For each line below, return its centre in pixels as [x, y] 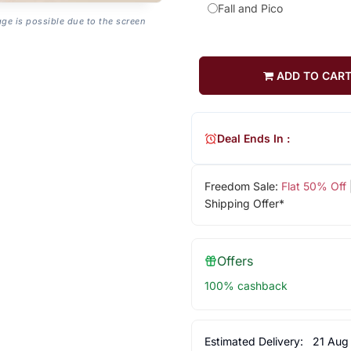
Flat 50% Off [313, 186]
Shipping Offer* [244, 204]
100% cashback [246, 286]
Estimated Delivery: [255, 342]
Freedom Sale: [242, 186]
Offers [235, 261]
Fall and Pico [250, 9]
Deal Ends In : [253, 138]
